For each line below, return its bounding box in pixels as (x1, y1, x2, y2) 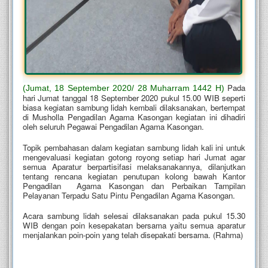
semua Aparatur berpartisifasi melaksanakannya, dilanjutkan (23, 160, 245, 172)
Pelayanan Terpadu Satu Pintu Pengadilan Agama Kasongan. (23, 189, 235, 201)
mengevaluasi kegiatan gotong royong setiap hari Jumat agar (23, 151, 245, 163)
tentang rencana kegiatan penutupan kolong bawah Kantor (23, 170, 245, 182)
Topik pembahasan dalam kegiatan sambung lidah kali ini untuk (23, 141, 245, 153)
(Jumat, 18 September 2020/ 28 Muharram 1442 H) (23, 83, 224, 93)
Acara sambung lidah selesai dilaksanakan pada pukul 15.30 (23, 210, 245, 222)
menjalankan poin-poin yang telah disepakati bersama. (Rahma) (23, 229, 243, 241)
